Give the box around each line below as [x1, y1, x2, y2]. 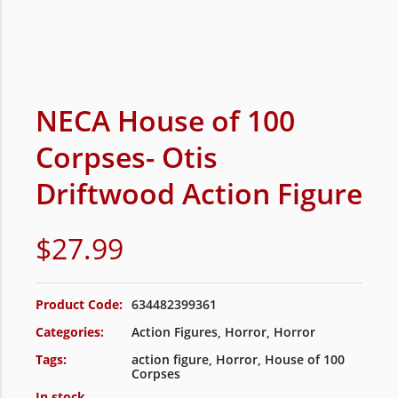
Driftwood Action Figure [36, 174, 362, 212]
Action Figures [131, 323, 218, 340]
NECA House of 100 [36, 101, 295, 139]
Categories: [36, 323, 104, 340]
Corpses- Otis [36, 138, 218, 176]
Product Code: [36, 296, 123, 313]
